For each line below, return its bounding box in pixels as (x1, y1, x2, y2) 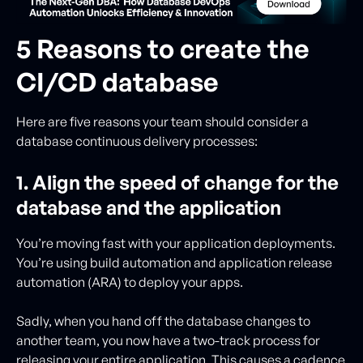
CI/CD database (16, 65, 219, 98)
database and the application (16, 194, 281, 220)
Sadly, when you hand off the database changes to (16, 312, 310, 329)
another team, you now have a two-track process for (16, 331, 320, 348)
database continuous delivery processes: (16, 132, 258, 149)
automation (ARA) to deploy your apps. (16, 273, 246, 290)
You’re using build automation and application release (16, 254, 332, 271)
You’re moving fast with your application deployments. (16, 234, 335, 251)
